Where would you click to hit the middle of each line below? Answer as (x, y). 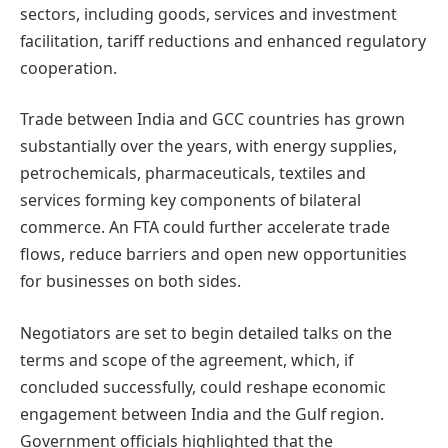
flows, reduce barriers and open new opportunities (213, 254)
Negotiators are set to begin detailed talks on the (206, 332)
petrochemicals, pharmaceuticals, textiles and (193, 173)
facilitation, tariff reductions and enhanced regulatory (223, 40)
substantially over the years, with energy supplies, (208, 146)
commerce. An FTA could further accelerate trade (205, 227)
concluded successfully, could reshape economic (203, 386)
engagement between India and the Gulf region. (202, 413)
